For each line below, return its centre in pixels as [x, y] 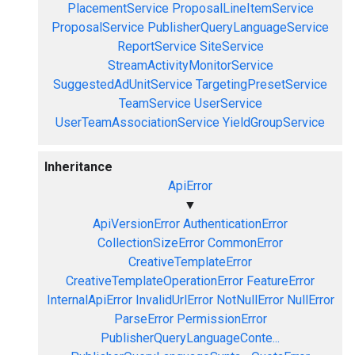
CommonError [245, 243]
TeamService [155, 103]
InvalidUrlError [174, 300]
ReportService [157, 46]
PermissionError [221, 319]
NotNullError [250, 300]
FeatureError [281, 281]
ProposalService [98, 27]
